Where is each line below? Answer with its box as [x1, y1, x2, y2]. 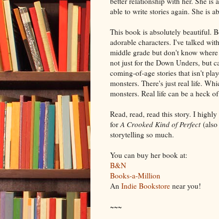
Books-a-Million [109, 170, 160, 180]
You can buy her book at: [109, 150, 187, 160]
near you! [170, 180, 201, 191]
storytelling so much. [109, 129, 174, 139]
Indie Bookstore [121, 180, 170, 191]
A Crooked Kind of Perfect [120, 119, 200, 129]
